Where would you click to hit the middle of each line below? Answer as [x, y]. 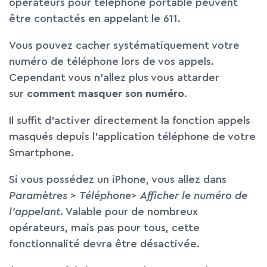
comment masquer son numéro [105, 94]
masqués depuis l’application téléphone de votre [132, 137]
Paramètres [38, 196]
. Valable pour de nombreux [129, 212]
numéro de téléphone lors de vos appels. [111, 62]
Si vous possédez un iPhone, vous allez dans [118, 180]
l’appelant [35, 212]
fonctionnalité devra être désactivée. [104, 244]
